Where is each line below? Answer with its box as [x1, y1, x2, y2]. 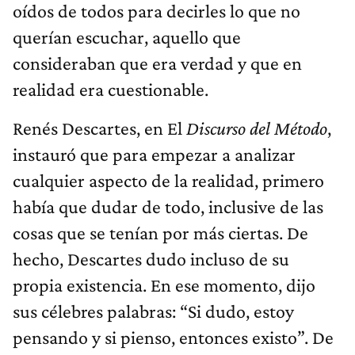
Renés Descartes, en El [13, 116, 182, 139]
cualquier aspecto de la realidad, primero [13, 169, 324, 191]
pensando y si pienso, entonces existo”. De [13, 326, 334, 348]
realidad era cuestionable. [13, 78, 208, 100]
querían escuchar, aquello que [13, 25, 241, 48]
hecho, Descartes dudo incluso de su [13, 247, 289, 269]
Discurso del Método [182, 116, 327, 139]
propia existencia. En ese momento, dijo [13, 273, 315, 296]
